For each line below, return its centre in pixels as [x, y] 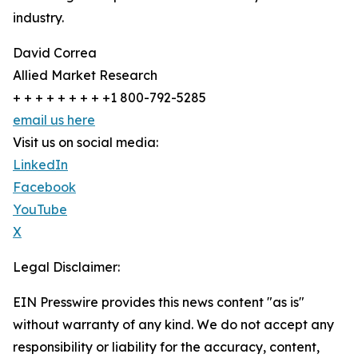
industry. [38, 18]
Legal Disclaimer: [66, 267]
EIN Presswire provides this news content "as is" [159, 302]
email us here [54, 120]
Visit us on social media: [86, 142]
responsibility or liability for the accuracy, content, [166, 347]
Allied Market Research [85, 75]
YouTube [40, 209]
